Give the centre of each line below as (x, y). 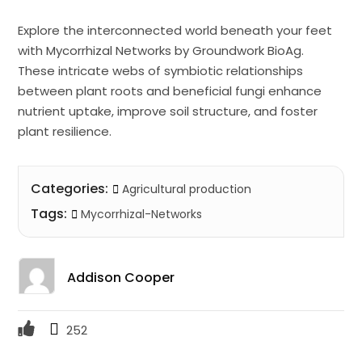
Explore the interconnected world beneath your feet (175, 30)
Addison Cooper (120, 277)
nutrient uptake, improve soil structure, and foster (168, 111)
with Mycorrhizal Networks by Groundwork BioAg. (161, 50)
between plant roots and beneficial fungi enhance (170, 90)
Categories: (70, 188)
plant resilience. (65, 131)
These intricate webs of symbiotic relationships (161, 70)
